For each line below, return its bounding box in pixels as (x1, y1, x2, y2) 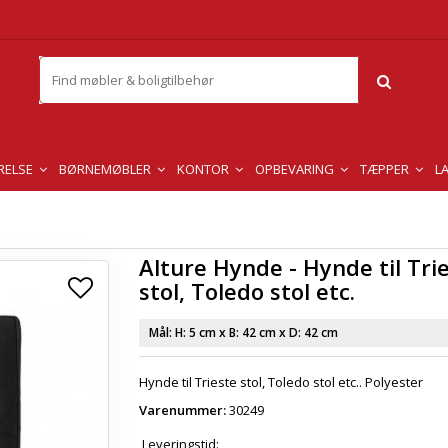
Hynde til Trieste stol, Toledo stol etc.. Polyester (139, 373, 423, 391)
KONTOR (177, 159, 232, 178)
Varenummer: (139, 401, 226, 419)
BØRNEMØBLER (59, 159, 154, 178)
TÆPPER (360, 159, 412, 178)
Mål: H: (149, 324, 189, 341)
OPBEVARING (255, 159, 337, 178)
